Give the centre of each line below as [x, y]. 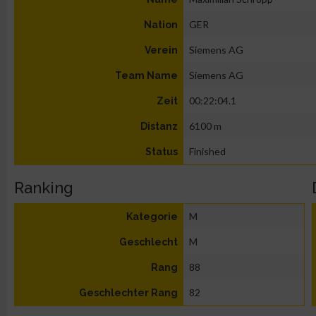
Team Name [146, 75]
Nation [161, 25]
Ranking [44, 188]
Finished [207, 151]
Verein [161, 50]
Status [162, 152]
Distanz [159, 126]
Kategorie [152, 217]
